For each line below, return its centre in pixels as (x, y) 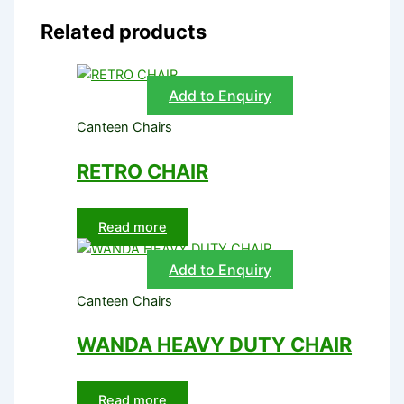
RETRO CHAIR (143, 171)
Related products (124, 32)
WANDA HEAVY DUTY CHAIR (215, 344)
